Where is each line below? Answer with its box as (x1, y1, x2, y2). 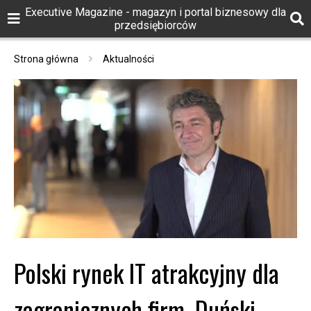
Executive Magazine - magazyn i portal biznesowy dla (25, 6, 286, 19)
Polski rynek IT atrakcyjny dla (14, 254, 279, 292)
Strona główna (14, 53, 78, 65)
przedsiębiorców (115, 19, 196, 32)
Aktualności (103, 53, 154, 65)
